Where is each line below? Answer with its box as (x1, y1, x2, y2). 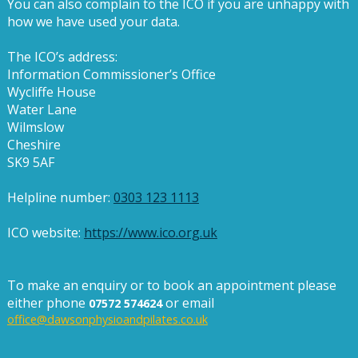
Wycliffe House (6, 82, 96, 101)
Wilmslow (6, 117, 64, 136)
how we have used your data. (6, 12, 180, 30)
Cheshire (6, 135, 61, 153)
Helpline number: (6, 188, 113, 206)
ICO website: (6, 223, 84, 241)
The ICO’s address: (6, 47, 117, 66)
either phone (6, 293, 89, 312)
